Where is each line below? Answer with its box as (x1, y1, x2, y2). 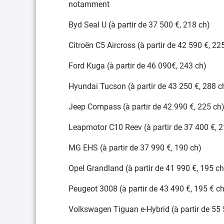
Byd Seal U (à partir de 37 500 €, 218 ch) (68, 20, 210, 30)
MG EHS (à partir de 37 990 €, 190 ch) (68, 143, 201, 153)
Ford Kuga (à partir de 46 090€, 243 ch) (68, 61, 206, 71)
